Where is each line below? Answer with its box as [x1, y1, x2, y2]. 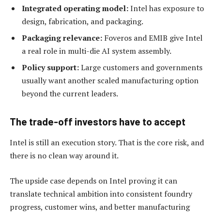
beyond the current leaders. [22, 88, 118, 99]
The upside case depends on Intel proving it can [10, 175, 177, 186]
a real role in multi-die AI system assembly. [22, 45, 171, 56]
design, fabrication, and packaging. [22, 15, 143, 27]
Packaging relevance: [22, 32, 102, 43]
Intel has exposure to [128, 2, 204, 14]
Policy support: [22, 62, 79, 73]
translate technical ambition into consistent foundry [10, 188, 192, 199]
